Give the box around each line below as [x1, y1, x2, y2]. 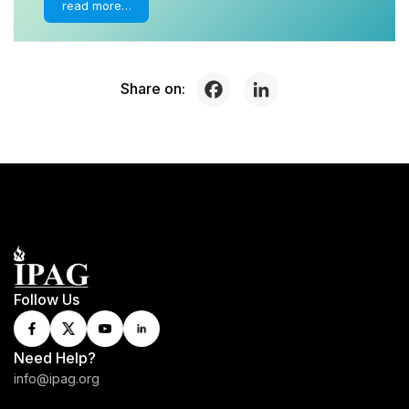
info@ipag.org [14, 370, 100, 386]
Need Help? [14, 348, 96, 367]
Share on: [120, 79, 185, 99]
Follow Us [14, 289, 79, 309]
